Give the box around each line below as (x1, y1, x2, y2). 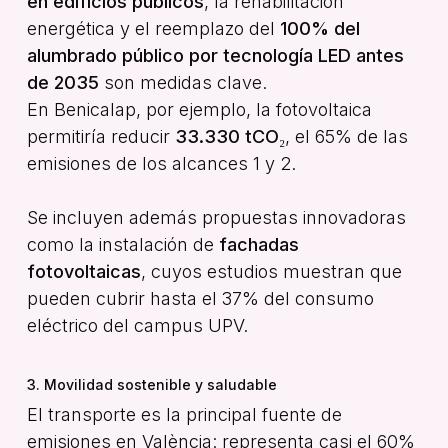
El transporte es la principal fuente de (26, 403, 342, 425)
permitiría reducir (26, 125, 175, 147)
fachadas (218, 233, 299, 255)
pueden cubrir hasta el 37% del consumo (26, 287, 374, 309)
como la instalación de (26, 233, 219, 255)
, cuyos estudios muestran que (140, 260, 402, 282)
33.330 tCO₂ (174, 125, 285, 147)
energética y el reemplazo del (26, 17, 280, 39)
